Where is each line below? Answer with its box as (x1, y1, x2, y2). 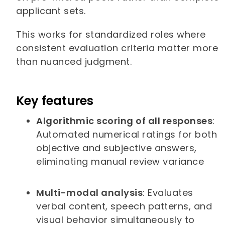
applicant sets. (16, 4, 89, 17)
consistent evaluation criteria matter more (16, 41, 218, 54)
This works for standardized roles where (16, 28, 206, 41)
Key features (16, 92, 94, 109)
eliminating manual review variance (36, 155, 204, 168)
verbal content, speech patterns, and (36, 199, 212, 212)
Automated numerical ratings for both (36, 128, 217, 141)
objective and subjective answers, (36, 141, 197, 154)
